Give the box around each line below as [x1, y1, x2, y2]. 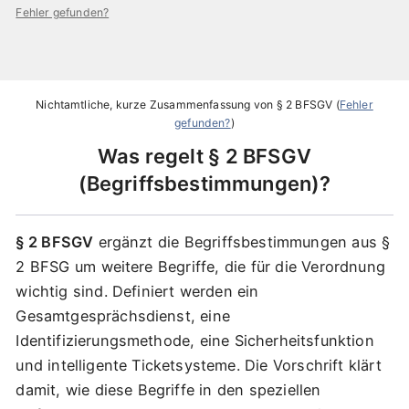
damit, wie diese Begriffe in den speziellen [16, 381, 321, 400]
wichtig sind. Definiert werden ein [16, 282, 259, 301]
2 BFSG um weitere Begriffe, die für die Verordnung [16, 257, 385, 277]
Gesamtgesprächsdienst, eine [16, 307, 230, 326]
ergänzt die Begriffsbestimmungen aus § [93, 233, 391, 252]
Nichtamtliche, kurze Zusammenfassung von [36, 97, 277, 111]
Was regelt [98, 143, 209, 168]
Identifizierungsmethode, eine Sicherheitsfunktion [16, 331, 374, 351]
